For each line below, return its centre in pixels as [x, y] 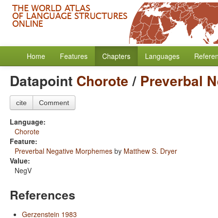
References [43, 195]
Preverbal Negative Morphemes [64, 151]
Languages [162, 56]
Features [74, 56]
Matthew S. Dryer [150, 151]
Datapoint [43, 81]
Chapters [116, 56]
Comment [54, 103]
